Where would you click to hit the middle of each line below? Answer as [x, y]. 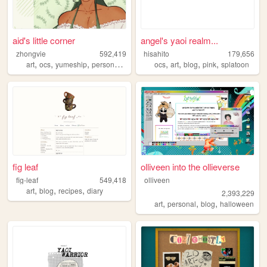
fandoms [139, 64]
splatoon [235, 64]
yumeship [71, 64]
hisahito [156, 54]
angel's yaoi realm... [180, 41]
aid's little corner [44, 41]
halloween [237, 203]
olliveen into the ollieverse [190, 166]
